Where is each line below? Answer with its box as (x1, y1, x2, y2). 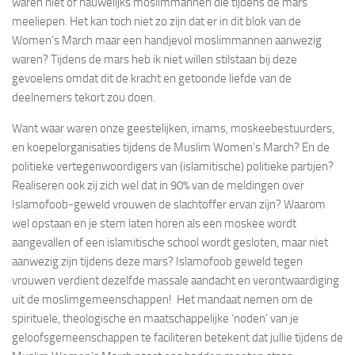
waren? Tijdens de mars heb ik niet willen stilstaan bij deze (12, 52, 297, 67)
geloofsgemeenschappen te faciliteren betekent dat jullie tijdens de (12, 330, 343, 345)
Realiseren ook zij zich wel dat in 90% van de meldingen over (12, 178, 304, 193)
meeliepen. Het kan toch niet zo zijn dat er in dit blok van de (12, 14, 301, 29)
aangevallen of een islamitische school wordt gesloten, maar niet (12, 235, 328, 250)
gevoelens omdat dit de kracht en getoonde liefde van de (12, 71, 292, 86)
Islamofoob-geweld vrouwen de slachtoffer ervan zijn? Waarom (12, 197, 326, 212)
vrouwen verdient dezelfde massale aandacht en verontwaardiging (12, 273, 339, 288)
